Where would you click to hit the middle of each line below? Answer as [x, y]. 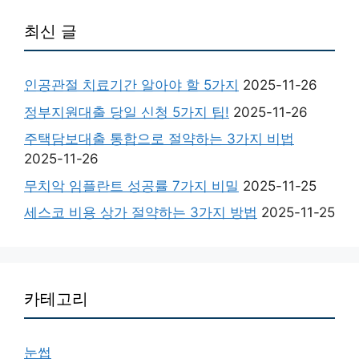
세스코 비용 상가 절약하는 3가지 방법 [141, 213]
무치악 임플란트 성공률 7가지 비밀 [131, 186]
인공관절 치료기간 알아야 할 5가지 [131, 85]
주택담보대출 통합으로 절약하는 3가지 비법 [159, 139]
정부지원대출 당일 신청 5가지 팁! [127, 112]
